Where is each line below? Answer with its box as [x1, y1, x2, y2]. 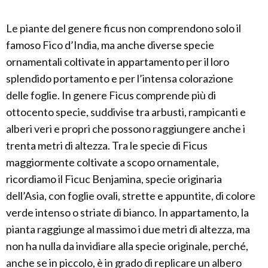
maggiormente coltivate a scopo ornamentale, [6, 156, 219, 169]
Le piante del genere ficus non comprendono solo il [6, 22, 241, 35]
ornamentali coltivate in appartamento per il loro [6, 55, 229, 68]
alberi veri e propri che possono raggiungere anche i [6, 122, 245, 135]
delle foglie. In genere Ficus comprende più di [6, 89, 216, 102]
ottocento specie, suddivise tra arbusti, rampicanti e [6, 105, 246, 118]
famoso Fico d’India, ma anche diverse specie [6, 38, 214, 51]
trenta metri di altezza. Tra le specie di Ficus [6, 139, 208, 152]
